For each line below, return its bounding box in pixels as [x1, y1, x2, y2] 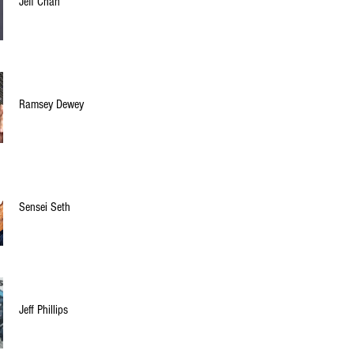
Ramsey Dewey [19, 97, 84, 111]
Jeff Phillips [19, 303, 68, 317]
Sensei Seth [19, 200, 70, 214]
